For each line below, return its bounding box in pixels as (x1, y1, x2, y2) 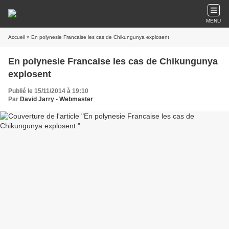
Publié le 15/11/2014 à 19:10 (8, 87, 88, 95)
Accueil (8, 34, 25, 40)
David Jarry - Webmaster (20, 96, 93, 103)
